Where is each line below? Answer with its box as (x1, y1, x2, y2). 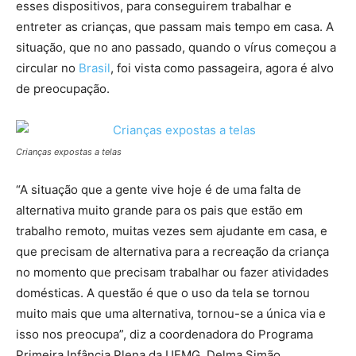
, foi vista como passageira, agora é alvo (110, 60, 334, 75)
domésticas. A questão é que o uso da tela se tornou (16, 285, 310, 300)
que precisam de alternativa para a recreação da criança (16, 244, 329, 259)
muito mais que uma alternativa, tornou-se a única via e (16, 306, 326, 321)
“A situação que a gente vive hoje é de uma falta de (16, 182, 301, 197)
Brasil (79, 60, 110, 75)
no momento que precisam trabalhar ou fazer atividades (16, 265, 329, 280)
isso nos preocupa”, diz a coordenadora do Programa (16, 327, 313, 342)
